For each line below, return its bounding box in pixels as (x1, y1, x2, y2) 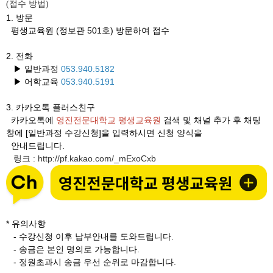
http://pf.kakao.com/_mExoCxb (38, 154, 156, 163)
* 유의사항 (6, 218, 46, 229)
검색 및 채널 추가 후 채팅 (163, 115, 261, 125)
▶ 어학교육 (6, 77, 61, 87)
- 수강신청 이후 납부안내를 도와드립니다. (6, 231, 174, 241)
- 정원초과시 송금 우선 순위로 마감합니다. (6, 257, 176, 267)
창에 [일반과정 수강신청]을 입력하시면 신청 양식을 (6, 128, 202, 138)
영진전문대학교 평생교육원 (56, 115, 163, 125)
